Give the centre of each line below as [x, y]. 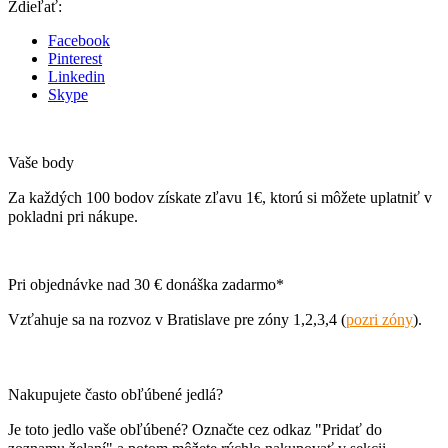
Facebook [79, 40]
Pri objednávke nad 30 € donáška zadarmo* [146, 284]
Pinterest [75, 58]
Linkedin [76, 76]
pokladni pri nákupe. [73, 216]
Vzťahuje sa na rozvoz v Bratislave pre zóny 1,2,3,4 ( [177, 319]
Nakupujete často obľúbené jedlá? [115, 394]
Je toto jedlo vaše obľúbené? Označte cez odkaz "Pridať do [195, 429]
